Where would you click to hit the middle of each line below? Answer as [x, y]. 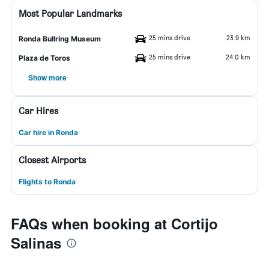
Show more [47, 77]
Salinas [36, 243]
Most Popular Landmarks [70, 14]
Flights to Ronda [47, 182]
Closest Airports [52, 160]
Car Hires [38, 111]
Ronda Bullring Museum [60, 39]
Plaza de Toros [44, 58]
